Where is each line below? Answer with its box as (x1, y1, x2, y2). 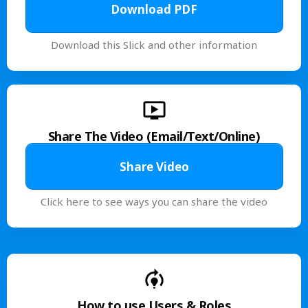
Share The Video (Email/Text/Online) (47, 128, 261, 145)
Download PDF (111, 1, 197, 18)
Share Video (119, 158, 189, 175)
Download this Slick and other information (51, 37, 257, 52)
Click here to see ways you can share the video (41, 195, 267, 209)
